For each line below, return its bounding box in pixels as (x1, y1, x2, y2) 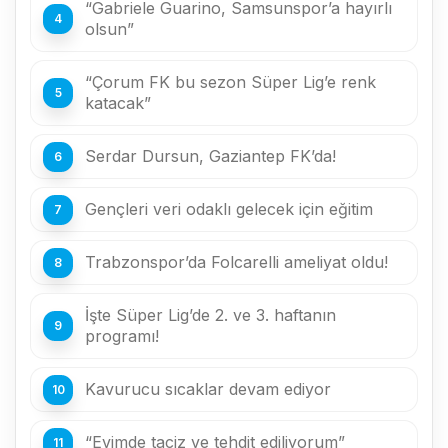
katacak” (85, 93, 151, 113)
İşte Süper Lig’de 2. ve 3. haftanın (85, 305, 336, 325)
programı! (85, 326, 159, 346)
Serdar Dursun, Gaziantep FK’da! (85, 146, 336, 166)
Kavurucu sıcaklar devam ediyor (85, 379, 331, 399)
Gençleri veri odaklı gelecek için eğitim (85, 199, 373, 219)
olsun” (85, 19, 134, 39)
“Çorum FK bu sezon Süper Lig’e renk (85, 72, 376, 92)
